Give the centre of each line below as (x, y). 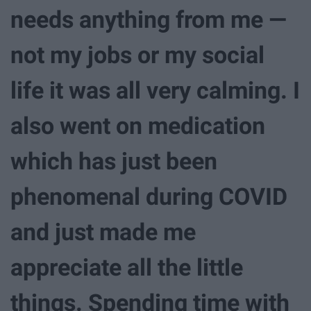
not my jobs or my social (137, 54)
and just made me (103, 232)
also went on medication (138, 125)
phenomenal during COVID (149, 196)
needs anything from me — (149, 19)
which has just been (114, 161)
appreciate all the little (127, 267)
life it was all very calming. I (155, 90)
